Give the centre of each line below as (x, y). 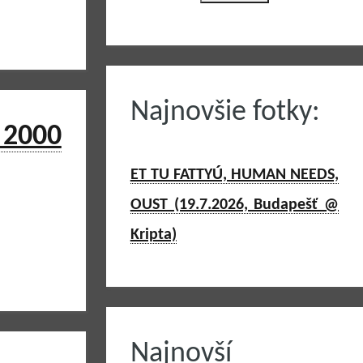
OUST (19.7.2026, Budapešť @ (234, 205)
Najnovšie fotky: (225, 113)
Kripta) (153, 235)
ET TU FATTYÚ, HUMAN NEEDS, (234, 175)
